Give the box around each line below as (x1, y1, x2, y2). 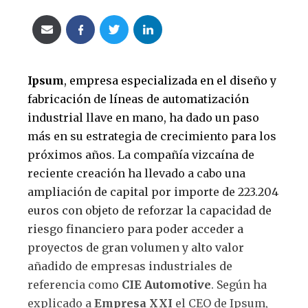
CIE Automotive (122, 278, 211, 292)
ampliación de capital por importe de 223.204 (27, 185, 278, 199)
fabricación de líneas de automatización (27, 92, 249, 107)
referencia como (27, 278, 122, 292)
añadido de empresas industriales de (27, 259, 232, 274)
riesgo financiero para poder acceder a (27, 222, 243, 236)
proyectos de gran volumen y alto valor (27, 241, 244, 255)
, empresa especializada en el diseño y (64, 74, 276, 88)
